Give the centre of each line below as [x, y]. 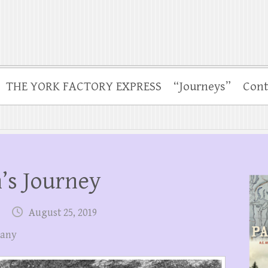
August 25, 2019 [63, 213]
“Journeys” [202, 87]
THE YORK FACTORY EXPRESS [84, 87]
